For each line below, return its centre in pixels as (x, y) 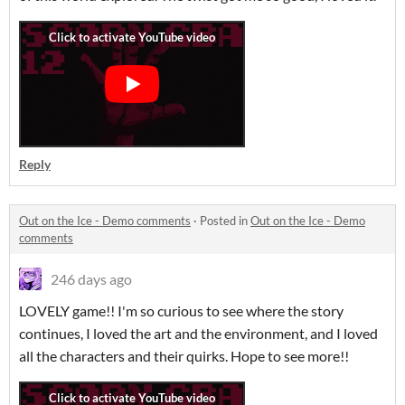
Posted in (225, 221)
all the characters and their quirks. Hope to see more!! (184, 356)
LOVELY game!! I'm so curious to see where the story (181, 311)
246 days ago (91, 279)
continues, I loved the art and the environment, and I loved (198, 333)
